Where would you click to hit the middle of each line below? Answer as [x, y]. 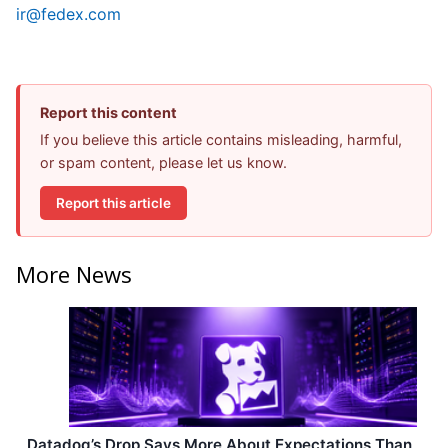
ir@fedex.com [68, 14]
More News [74, 273]
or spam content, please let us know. [163, 163]
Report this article [113, 202]
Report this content [108, 113]
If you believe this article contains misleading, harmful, [221, 140]
